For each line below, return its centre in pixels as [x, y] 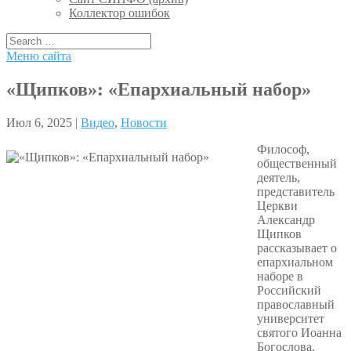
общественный [297, 163]
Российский [289, 290]
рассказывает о [297, 248]
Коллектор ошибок [119, 13]
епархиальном [295, 262]
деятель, [279, 177]
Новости [144, 122]
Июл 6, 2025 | [43, 122]
